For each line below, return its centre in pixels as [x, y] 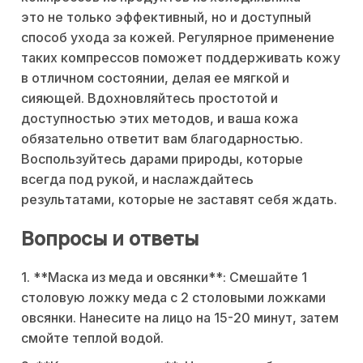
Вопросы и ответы [110, 238]
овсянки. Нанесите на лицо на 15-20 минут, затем [180, 317]
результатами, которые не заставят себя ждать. [179, 199]
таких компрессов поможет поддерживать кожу [181, 57]
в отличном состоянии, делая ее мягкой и [155, 77]
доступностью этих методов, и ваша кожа [160, 118]
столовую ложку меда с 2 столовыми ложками [173, 297]
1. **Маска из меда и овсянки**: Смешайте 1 [164, 277]
